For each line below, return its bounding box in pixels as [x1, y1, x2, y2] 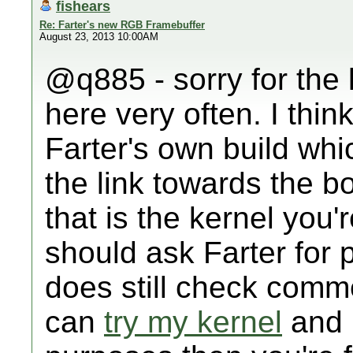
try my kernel [104, 305, 282, 339]
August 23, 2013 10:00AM [39, 31, 158, 43]
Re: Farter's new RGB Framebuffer [39, 19, 205, 31]
